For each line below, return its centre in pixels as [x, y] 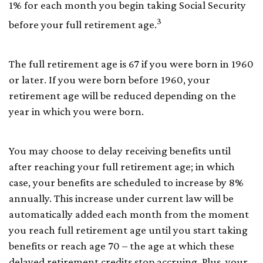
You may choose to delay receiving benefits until [120, 150]
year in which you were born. [76, 111]
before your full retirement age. [83, 24]
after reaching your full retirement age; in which [122, 166]
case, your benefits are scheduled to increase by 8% [126, 182]
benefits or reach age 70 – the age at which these [122, 245]
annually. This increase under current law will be [121, 198]
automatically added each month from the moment [129, 214]
